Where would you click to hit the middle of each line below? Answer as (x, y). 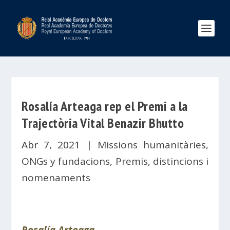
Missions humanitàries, (153, 145)
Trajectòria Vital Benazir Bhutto (103, 123)
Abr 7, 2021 (51, 145)
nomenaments (56, 178)
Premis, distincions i (162, 161)
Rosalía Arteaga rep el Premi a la (105, 106)
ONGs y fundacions (66, 161)
